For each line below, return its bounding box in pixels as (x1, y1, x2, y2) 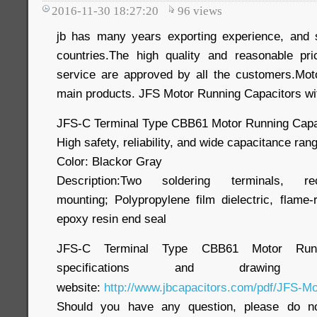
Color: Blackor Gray (57, 154, 162, 168)
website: (57, 280, 104, 294)
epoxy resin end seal (57, 212, 166, 226)
